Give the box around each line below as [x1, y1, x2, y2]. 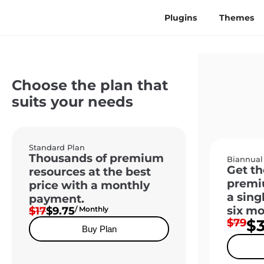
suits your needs [12, 93, 133, 110]
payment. [29, 192, 84, 206]
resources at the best [29, 165, 151, 179]
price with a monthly [29, 179, 150, 192]
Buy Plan [81, 224, 117, 234]
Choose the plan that [12, 77, 168, 94]
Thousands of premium [29, 151, 164, 165]
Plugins [164, 12, 197, 23]
